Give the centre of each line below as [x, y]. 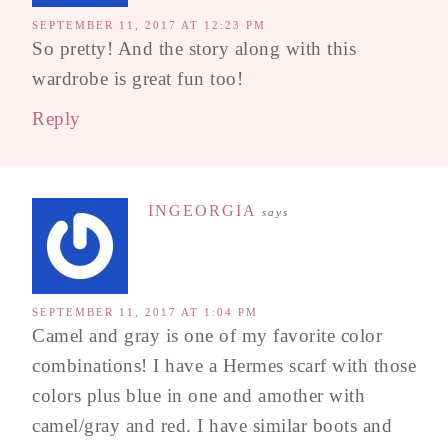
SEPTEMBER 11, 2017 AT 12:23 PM [149, 24]
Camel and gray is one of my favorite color [207, 335]
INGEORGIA [202, 210]
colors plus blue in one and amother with [198, 395]
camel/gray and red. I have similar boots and [212, 425]
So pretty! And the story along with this [194, 48]
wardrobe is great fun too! [137, 78]
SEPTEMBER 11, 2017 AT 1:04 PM [145, 311]
